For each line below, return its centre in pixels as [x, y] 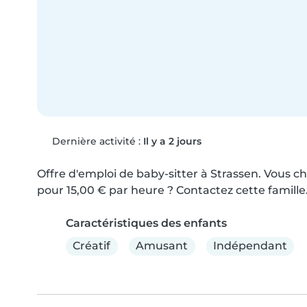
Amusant [162, 246]
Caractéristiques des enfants [146, 223]
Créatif [92, 246]
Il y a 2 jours [172, 141]
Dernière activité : [96, 141]
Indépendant [250, 246]
